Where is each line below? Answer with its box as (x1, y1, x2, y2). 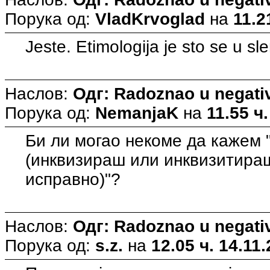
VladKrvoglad (95, 9, 205, 28)
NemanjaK (95, 103, 178, 122)
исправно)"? (25, 169, 121, 189)
